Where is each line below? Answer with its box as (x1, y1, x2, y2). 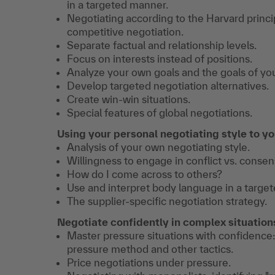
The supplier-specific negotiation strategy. (67, 195, 267, 207)
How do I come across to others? (67, 168, 222, 180)
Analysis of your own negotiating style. (67, 141, 250, 153)
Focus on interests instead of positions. (67, 53, 252, 64)
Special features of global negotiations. (67, 107, 252, 118)
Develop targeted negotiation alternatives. (67, 80, 269, 91)
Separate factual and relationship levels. (67, 39, 257, 51)
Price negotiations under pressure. (67, 257, 231, 268)
